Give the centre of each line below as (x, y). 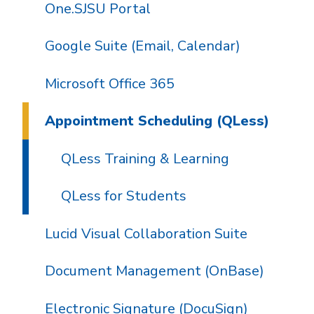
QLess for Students (123, 196)
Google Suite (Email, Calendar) (142, 46)
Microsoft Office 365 (109, 83)
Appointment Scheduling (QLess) (157, 121)
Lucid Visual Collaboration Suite (146, 233)
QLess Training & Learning (145, 158)
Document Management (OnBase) (154, 271)
